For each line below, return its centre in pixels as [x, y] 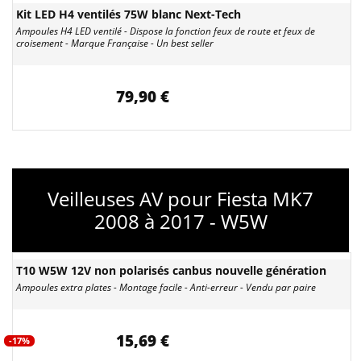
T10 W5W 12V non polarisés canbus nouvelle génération [171, 270]
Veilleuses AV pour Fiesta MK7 [180, 199]
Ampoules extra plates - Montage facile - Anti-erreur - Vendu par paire [166, 287]
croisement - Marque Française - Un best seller [115, 43]
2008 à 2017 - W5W [180, 221]
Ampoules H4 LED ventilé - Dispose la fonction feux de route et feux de [166, 31]
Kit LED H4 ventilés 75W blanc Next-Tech [129, 14]
